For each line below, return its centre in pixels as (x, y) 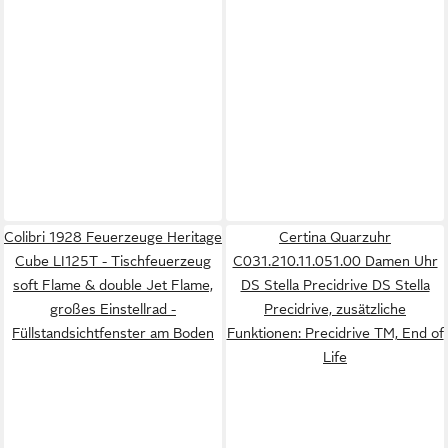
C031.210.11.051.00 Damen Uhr (335, 260)
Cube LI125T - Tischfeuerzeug (113, 260)
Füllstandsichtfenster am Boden (113, 332)
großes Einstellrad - (113, 308)
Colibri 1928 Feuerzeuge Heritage (113, 236)
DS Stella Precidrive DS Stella (335, 284)
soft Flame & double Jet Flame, (113, 284)
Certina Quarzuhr (335, 236)
